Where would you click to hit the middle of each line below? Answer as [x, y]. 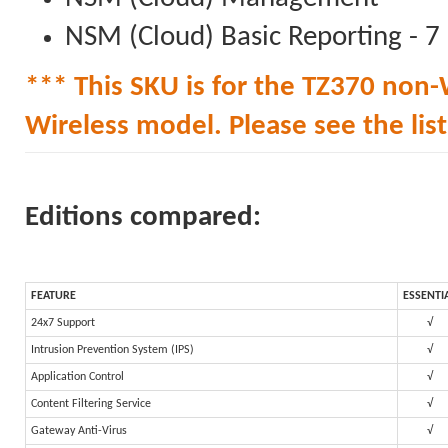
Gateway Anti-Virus [79, 431]
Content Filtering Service [91, 404]
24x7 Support [63, 323]
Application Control [77, 377]
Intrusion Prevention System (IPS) [112, 350]
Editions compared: [143, 217]
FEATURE [53, 296]
